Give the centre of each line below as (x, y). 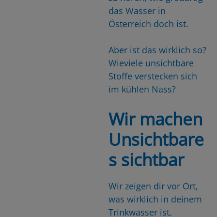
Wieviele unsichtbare (151, 63)
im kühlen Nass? (142, 89)
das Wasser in (137, 10)
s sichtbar (146, 159)
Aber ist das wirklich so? (157, 50)
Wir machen (155, 119)
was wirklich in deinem (155, 199)
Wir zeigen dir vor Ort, (153, 186)
